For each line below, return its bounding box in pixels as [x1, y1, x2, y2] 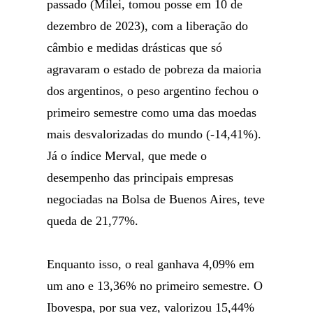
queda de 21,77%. [47, 214, 139, 228]
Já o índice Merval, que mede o [47, 149, 208, 163]
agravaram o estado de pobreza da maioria [47, 62, 262, 76]
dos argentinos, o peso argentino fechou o [47, 84, 259, 98]
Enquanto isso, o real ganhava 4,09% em [47, 257, 255, 271]
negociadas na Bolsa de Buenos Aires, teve [47, 192, 265, 206]
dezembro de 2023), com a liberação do [47, 19, 249, 33]
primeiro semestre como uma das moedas [47, 105, 257, 119]
